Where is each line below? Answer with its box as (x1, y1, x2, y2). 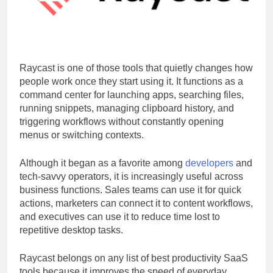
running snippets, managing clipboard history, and (19, 113, 234, 124)
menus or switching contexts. (19, 140, 144, 151)
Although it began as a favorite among (19, 168, 185, 179)
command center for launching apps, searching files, (19, 100, 244, 111)
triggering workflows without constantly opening (19, 127, 224, 138)
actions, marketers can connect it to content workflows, (19, 208, 253, 219)
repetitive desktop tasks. (19, 235, 123, 246)
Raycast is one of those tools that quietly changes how (19, 73, 253, 84)
